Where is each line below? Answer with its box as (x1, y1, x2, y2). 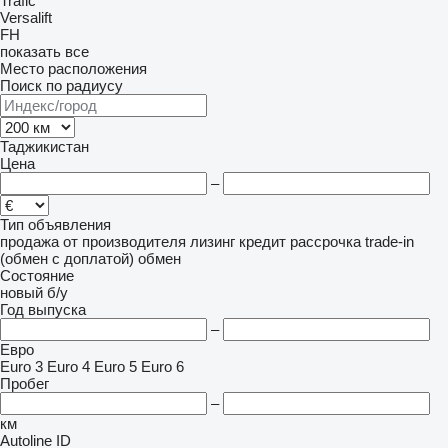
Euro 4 (47, 358, 90, 375)
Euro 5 (94, 358, 137, 375)
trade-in (365, 233, 414, 250)
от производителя (63, 233, 186, 250)
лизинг (190, 233, 235, 250)
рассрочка (290, 233, 361, 250)
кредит (239, 233, 286, 250)
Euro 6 (141, 358, 184, 375)
